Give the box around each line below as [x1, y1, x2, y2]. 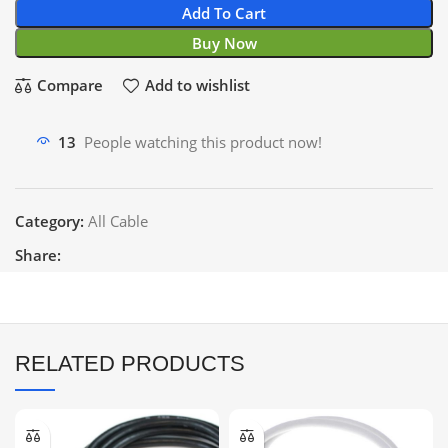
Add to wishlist [144, 75, 250, 96]
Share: [15, 244, 61, 265]
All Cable [88, 210, 148, 231]
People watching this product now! [84, 132, 322, 153]
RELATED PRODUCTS [15, 350, 245, 376]
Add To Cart [182, 2, 266, 23]
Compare [36, 75, 103, 96]
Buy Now [191, 32, 257, 53]
